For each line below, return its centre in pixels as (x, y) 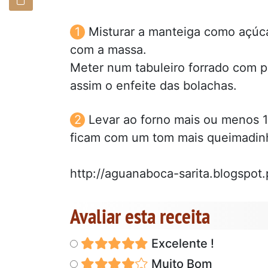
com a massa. (108, 49)
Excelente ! (181, 243)
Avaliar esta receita (140, 216)
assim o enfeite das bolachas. (153, 85)
